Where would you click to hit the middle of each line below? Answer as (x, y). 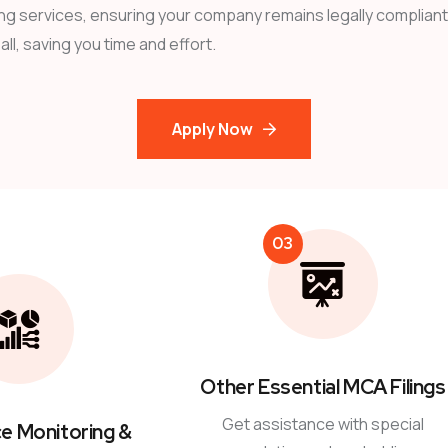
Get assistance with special (322, 424)
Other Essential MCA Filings (323, 387)
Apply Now (212, 129)
